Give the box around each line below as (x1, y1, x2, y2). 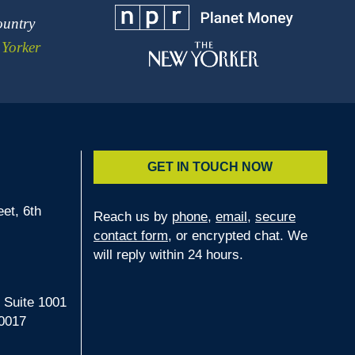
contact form (93, 228, 168, 244)
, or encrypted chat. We (167, 228, 307, 244)
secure (254, 209, 296, 225)
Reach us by (93, 209, 172, 225)
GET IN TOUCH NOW (147, 160, 273, 174)
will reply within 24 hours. (93, 247, 243, 263)
